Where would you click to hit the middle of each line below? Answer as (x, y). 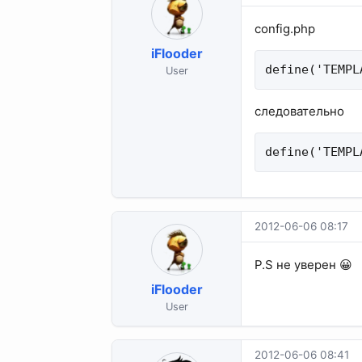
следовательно (299, 112)
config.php (285, 29)
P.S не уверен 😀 (303, 265)
